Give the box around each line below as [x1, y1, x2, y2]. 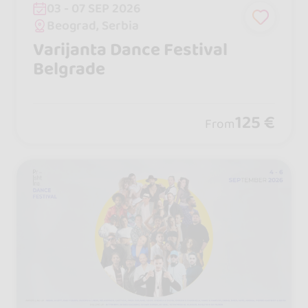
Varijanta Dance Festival [32, 35, 228, 64]
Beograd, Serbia [47, 15, 140, 36]
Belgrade [32, 54, 105, 83]
